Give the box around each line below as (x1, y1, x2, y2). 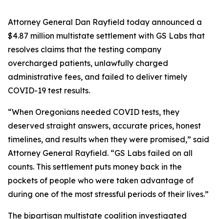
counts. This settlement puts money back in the (8, 162, 182, 172)
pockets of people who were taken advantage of (8, 175, 194, 185)
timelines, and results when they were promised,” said (8, 134, 209, 144)
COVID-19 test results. (8, 86, 90, 95)
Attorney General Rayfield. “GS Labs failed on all (8, 148, 193, 158)
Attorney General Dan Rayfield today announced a (8, 17, 202, 27)
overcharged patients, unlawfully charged (8, 58, 168, 68)
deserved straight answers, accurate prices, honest (8, 121, 201, 131)
